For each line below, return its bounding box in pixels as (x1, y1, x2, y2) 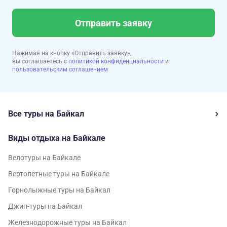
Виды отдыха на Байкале (8, 133, 105, 143)
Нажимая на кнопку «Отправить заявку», (12, 50, 131, 57)
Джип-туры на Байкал (8, 202, 82, 210)
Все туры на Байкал (8, 109, 84, 119)
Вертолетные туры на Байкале (8, 170, 109, 178)
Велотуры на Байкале (8, 154, 81, 162)
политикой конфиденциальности (68, 58, 165, 65)
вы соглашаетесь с (12, 58, 68, 65)
